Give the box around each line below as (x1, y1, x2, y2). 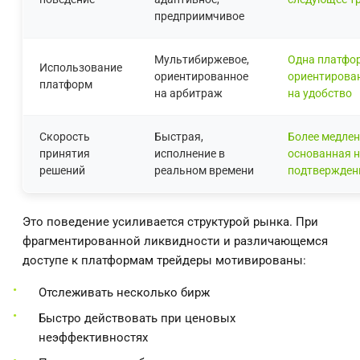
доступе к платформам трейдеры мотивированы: (22, 252, 306, 268)
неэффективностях (39, 329, 148, 345)
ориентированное (154, 69, 248, 83)
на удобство (288, 86, 352, 100)
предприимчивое (154, 9, 244, 22)
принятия (39, 146, 90, 160)
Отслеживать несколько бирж (39, 284, 210, 300)
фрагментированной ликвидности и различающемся (22, 233, 328, 248)
